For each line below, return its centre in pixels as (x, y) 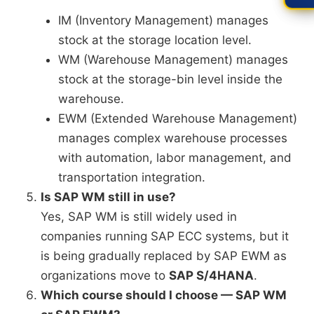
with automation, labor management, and (175, 158)
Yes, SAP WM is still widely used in (139, 217)
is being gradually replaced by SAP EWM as (164, 256)
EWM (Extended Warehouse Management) (178, 119)
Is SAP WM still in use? (108, 197)
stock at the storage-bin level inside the (170, 80)
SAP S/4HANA (211, 276)
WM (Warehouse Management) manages (173, 60)
